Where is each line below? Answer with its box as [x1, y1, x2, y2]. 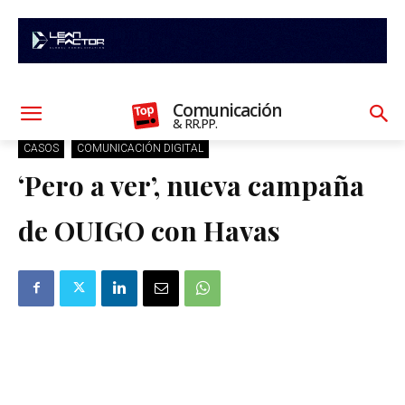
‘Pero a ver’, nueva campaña [18, 166, 364, 203]
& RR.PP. [173, 114, 218, 132]
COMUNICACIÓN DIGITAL [77, 141, 203, 155]
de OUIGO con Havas [18, 212, 280, 249]
